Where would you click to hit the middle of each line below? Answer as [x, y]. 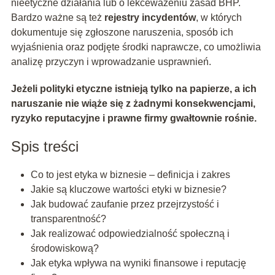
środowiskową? [64, 249]
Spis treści [45, 147]
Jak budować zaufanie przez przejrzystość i [125, 204]
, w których [219, 18]
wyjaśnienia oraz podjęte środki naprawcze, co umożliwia [136, 47]
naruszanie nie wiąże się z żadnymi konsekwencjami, [133, 104]
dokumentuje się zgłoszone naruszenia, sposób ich [122, 33]
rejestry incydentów [150, 18]
